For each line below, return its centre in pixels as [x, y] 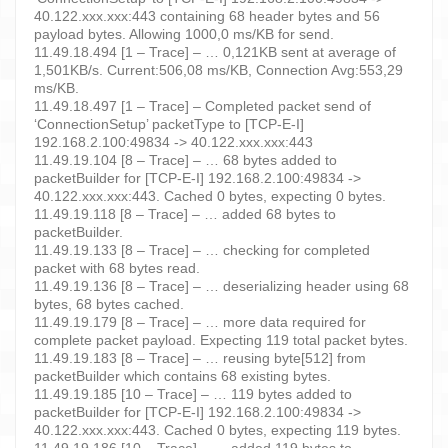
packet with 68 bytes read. [117, 267]
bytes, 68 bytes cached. [109, 303]
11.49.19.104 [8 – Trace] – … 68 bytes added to [185, 159]
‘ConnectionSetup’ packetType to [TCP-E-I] [169, 123]
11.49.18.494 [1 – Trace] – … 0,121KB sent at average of [215, 51]
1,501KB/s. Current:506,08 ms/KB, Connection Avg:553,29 [218, 69]
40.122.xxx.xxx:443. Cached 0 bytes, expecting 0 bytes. [210, 195]
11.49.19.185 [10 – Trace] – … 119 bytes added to [193, 393]
